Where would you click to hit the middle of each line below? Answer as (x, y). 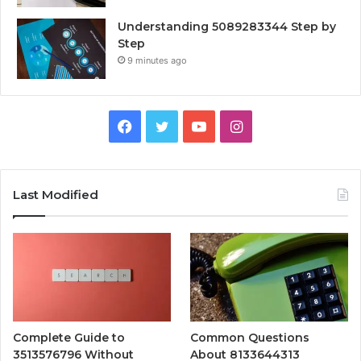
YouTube (235, 126)
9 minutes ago (157, 61)
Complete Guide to (69, 338)
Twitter (193, 126)
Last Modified (56, 195)
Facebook (165, 126)
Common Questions (250, 338)
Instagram (276, 126)
